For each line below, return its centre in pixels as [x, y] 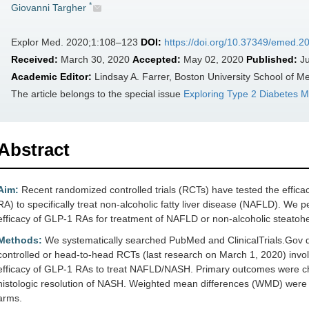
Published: [272, 59]
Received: [34, 59]
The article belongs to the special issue [97, 94]
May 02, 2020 [213, 59]
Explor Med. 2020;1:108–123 [76, 42]
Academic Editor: [51, 77]
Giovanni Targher [49, 8]
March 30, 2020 [95, 59]
